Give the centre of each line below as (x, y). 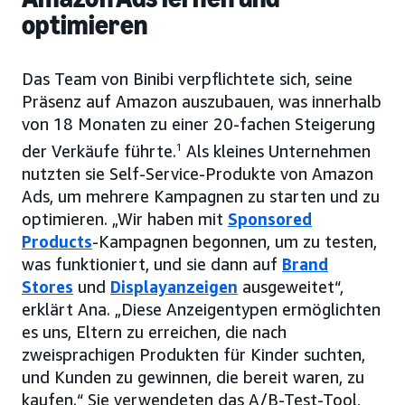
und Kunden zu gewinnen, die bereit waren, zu (193, 377)
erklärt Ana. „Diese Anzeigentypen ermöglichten (201, 309)
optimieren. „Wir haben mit (125, 218)
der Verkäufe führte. (99, 151)
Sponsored (270, 218)
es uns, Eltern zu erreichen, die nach (154, 331)
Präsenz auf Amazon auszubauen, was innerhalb (202, 101)
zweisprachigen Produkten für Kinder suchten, (193, 354)
